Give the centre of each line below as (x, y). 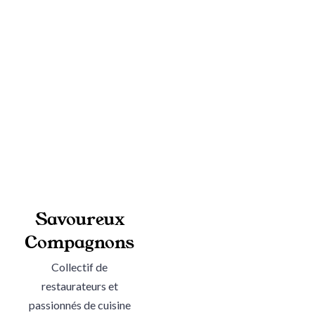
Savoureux (79, 219)
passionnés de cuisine (79, 304)
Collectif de (80, 266)
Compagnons (80, 242)
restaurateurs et (79, 285)
